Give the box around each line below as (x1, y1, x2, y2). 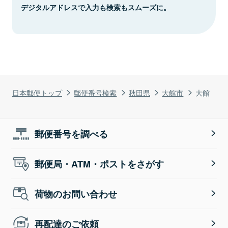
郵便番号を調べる (35, 127, 108, 140)
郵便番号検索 (74, 87, 117, 98)
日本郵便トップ (12, 87, 62, 98)
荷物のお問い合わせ (35, 187, 118, 201)
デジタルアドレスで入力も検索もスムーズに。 (21, 2, 170, 12)
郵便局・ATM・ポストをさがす (35, 157, 164, 170)
